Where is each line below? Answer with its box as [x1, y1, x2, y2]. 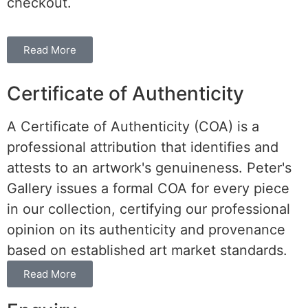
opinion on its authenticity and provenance [7, 221, 285, 239]
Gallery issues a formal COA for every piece [7, 180, 289, 197]
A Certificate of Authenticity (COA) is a [7, 118, 259, 135]
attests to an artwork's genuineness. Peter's [7, 159, 291, 177]
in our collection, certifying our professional [7, 201, 290, 218]
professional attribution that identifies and [7, 139, 278, 156]
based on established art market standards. [7, 242, 287, 259]
